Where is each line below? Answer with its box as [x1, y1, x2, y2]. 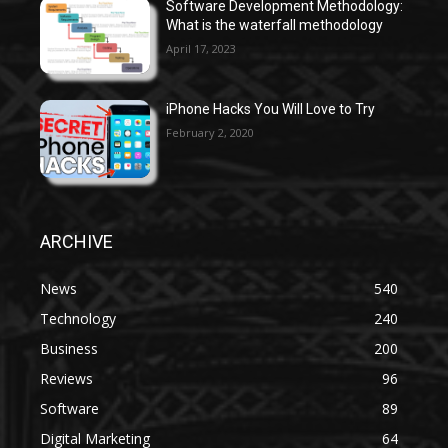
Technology [40, 308, 116, 328]
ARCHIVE [40, 230, 113, 252]
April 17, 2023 [166, 41, 237, 57]
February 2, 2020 [166, 125, 255, 141]
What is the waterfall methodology [166, 17, 384, 34]
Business [40, 338, 98, 358]
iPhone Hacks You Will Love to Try [166, 101, 376, 118]
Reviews [40, 368, 93, 388]
